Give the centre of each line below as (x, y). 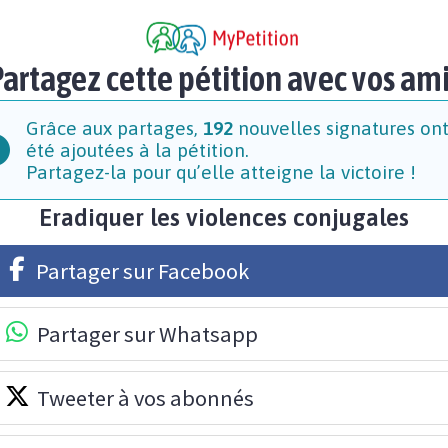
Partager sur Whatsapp (147, 334)
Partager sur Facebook (142, 271)
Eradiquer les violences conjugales (224, 218)
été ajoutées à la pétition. (137, 150)
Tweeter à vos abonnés (145, 398)
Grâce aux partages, (114, 128)
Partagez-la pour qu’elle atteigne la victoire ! (220, 172)
